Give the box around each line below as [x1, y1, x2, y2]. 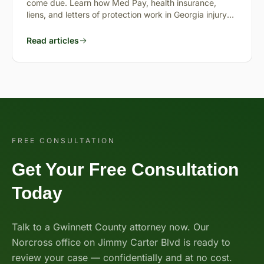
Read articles [27, 35, 79, 45]
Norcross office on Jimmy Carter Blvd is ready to [12, 236, 230, 248]
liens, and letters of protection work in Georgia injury [27, 9, 227, 19]
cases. [27, 21, 51, 31]
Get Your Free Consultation [12, 160, 239, 179]
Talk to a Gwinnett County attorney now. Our [12, 221, 209, 233]
